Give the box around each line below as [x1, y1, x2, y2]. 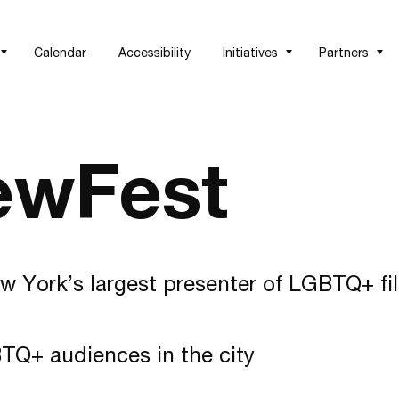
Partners [319, 44, 369, 60]
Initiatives [223, 44, 278, 60]
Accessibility [118, 44, 191, 60]
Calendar [34, 44, 86, 60]
